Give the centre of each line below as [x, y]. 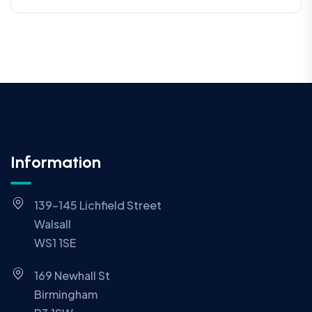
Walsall [52, 224]
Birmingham [65, 295]
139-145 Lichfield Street [97, 205]
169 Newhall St [72, 276]
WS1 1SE [55, 243]
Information [56, 162]
